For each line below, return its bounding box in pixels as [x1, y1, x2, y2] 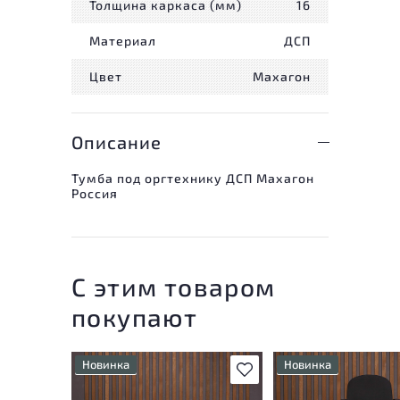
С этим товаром [71, 271, 276, 302]
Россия [71, 185, 118, 201]
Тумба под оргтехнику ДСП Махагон [71, 170, 314, 186]
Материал [89, 33, 156, 49]
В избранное [232, 362, 301, 377]
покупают [71, 301, 198, 332]
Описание [71, 130, 162, 153]
